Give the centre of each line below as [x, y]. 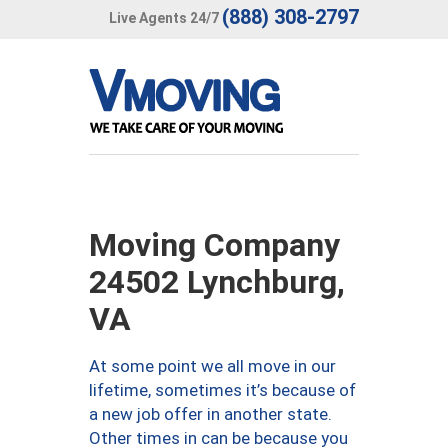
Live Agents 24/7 [164, 17]
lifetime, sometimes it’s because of [222, 390]
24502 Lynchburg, [217, 282]
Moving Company [214, 245]
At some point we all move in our [212, 366]
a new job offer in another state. [210, 414]
